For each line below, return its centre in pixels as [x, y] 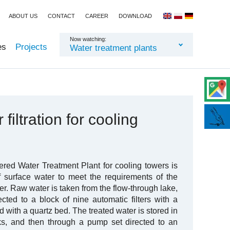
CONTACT [61, 16]
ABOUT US [23, 16]
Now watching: [88, 39]
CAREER [97, 16]
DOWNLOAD [135, 16]
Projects [31, 47]
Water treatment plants [113, 48]
